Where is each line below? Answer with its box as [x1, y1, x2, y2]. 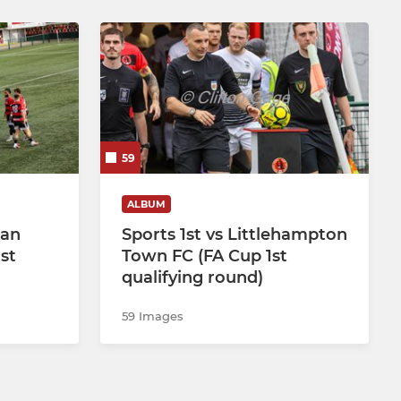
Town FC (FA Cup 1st [122, 245, 287, 266]
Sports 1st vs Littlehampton [122, 224, 347, 244]
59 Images [122, 308, 183, 323]
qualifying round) [122, 267, 263, 287]
